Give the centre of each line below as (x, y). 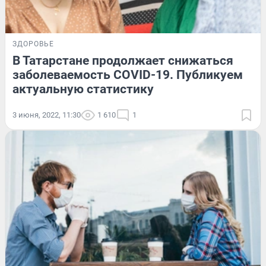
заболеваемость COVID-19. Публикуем (128, 75)
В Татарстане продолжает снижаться (123, 61)
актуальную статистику (83, 89)
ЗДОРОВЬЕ (33, 44)
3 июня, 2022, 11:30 (47, 115)
